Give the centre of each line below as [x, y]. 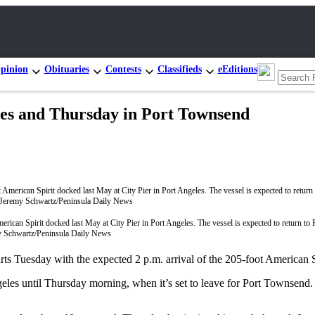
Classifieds [179, 69]
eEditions [237, 69]
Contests [123, 69]
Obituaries [66, 69]
